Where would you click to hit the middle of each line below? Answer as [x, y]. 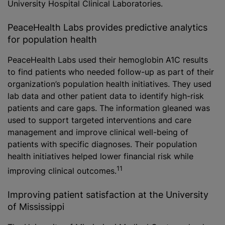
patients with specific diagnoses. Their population [102, 144]
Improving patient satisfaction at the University [108, 195]
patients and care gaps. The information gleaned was [109, 108]
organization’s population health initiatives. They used [109, 84]
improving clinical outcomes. [62, 171]
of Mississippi [36, 207]
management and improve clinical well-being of [98, 132]
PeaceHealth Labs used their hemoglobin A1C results [108, 60]
